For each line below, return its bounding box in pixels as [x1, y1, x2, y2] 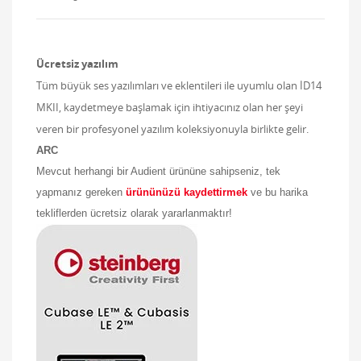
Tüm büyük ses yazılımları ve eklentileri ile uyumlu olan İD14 [36, 77, 322, 93]
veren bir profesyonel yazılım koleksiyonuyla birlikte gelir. [36, 121, 309, 136]
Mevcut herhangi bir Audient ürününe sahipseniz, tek [36, 164, 280, 177]
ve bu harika [251, 185, 308, 198]
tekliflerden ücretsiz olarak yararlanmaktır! [36, 206, 232, 219]
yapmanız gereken [36, 185, 122, 198]
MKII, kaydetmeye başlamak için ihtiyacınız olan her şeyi [36, 99, 303, 114]
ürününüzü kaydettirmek [126, 185, 247, 198]
